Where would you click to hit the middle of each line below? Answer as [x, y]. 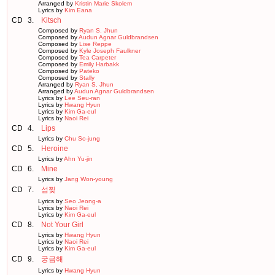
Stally [87, 78]
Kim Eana [78, 10]
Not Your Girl [62, 225]
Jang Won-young [89, 179]
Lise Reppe [95, 44]
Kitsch [51, 20]
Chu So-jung [82, 138]
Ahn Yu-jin [78, 159]
